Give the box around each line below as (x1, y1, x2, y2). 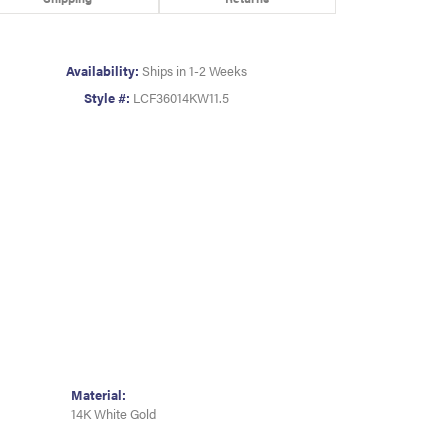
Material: (71, 386, 126, 405)
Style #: (83, 89, 130, 108)
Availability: (65, 62, 139, 81)
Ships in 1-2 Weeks (141, 62, 247, 81)
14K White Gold (71, 405, 156, 424)
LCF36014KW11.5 (132, 89, 229, 108)
